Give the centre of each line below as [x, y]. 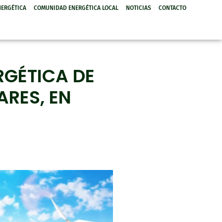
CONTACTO [173, 8]
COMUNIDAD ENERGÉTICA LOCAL [76, 8]
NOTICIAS [139, 8]
